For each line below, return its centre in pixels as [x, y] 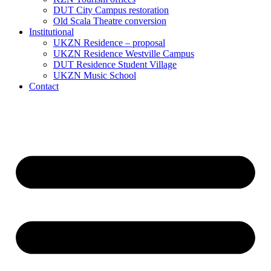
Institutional [51, 32]
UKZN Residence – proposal [109, 43]
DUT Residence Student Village [115, 64]
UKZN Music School [95, 75]
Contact [44, 86]
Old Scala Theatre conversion [110, 21]
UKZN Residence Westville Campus [124, 54]
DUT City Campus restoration [111, 10]
